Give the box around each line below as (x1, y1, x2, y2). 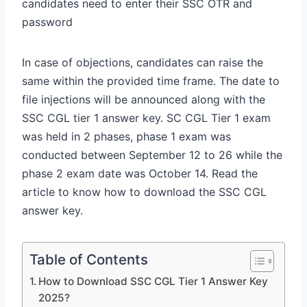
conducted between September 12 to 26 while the (22, 147, 282, 162)
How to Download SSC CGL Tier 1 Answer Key (38, 274, 269, 288)
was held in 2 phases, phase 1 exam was (22, 129, 231, 143)
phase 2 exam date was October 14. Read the (22, 166, 258, 180)
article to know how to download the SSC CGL (22, 184, 267, 199)
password (22, 14, 73, 29)
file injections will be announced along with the (22, 92, 265, 106)
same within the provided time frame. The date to (22, 73, 280, 88)
